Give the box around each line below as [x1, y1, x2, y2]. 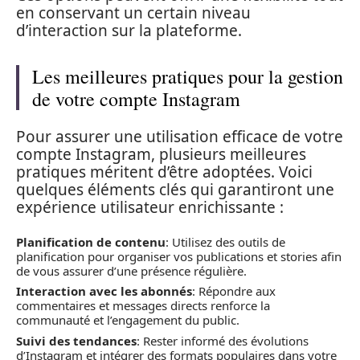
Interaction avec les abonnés [16, 283, 192, 299]
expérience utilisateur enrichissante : [16, 197, 284, 218]
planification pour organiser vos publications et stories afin [16, 247, 342, 264]
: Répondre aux [192, 283, 276, 299]
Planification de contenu [16, 233, 166, 250]
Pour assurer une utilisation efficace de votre [16, 126, 343, 147]
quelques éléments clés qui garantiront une [16, 179, 334, 200]
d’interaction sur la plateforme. [16, 19, 242, 41]
